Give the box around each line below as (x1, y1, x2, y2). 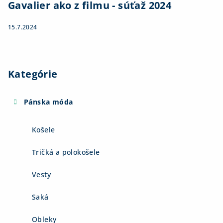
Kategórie (8, 67, 58, 81)
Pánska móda (24, 97, 73, 107)
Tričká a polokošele (32, 147, 100, 157)
